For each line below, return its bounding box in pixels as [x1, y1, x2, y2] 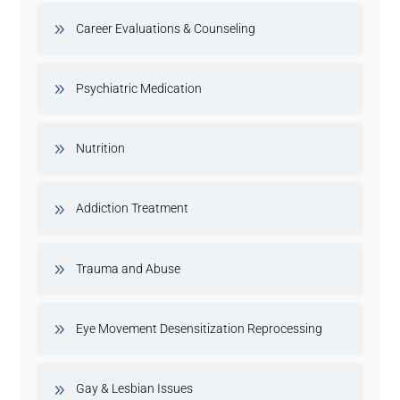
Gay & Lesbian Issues [76, 381, 194, 396]
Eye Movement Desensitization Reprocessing [76, 321, 323, 336]
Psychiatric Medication [76, 80, 203, 96]
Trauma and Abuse [76, 261, 181, 276]
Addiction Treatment [76, 201, 189, 216]
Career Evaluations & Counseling [76, 21, 256, 36]
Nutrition [76, 141, 126, 156]
